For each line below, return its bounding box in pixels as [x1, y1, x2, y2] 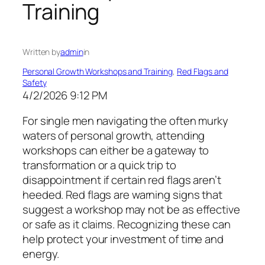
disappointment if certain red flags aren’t [22, 172, 221, 188]
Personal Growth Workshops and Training [22, 65, 173, 77]
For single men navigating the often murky [22, 113, 228, 129]
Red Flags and [177, 65, 228, 77]
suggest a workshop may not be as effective [22, 202, 240, 218]
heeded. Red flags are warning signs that [22, 187, 222, 203]
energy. [22, 246, 60, 262]
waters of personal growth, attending [22, 128, 205, 144]
